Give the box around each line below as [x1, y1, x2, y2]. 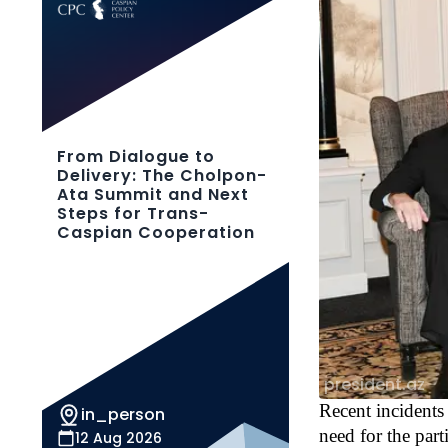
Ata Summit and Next [57, 183, 249, 206]
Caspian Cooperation [57, 221, 255, 244]
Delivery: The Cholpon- [57, 164, 267, 187]
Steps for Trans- [57, 202, 209, 225]
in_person [81, 403, 165, 426]
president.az [324, 372, 426, 396]
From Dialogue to [57, 145, 215, 168]
